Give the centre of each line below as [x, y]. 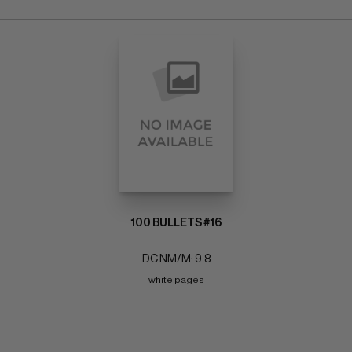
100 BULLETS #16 [176, 223]
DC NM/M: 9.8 [176, 259]
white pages [176, 279]
